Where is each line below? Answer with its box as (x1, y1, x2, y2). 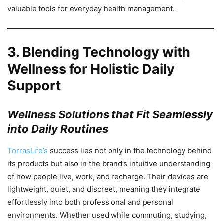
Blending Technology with (22, 43, 190, 60)
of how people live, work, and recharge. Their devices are (7, 171, 208, 181)
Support (7, 77, 61, 94)
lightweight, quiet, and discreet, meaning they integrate (7, 184, 200, 194)
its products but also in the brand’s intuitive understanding (7, 158, 210, 168)
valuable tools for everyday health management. (7, 3, 175, 13)
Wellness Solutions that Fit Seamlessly (7, 108, 213, 121)
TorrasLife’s (7, 146, 48, 155)
